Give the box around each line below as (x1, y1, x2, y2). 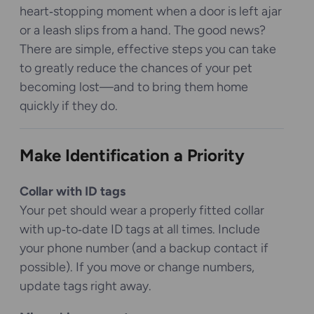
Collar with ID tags (20, 183, 125, 199)
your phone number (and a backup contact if (20, 240, 268, 256)
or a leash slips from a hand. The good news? (20, 22, 266, 38)
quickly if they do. (20, 97, 118, 114)
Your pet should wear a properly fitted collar (20, 202, 264, 218)
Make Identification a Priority (20, 144, 245, 165)
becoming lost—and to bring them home (20, 78, 248, 95)
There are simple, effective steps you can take (20, 41, 276, 57)
